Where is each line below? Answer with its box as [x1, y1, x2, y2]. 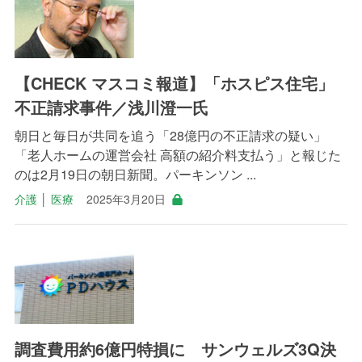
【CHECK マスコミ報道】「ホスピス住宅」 [14, 71, 334, 95]
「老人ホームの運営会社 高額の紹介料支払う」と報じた [14, 145, 341, 165]
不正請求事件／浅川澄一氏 [14, 95, 208, 120]
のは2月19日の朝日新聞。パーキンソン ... [14, 165, 256, 184]
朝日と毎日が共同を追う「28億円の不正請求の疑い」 [14, 126, 326, 145]
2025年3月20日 [86, 191, 166, 208]
